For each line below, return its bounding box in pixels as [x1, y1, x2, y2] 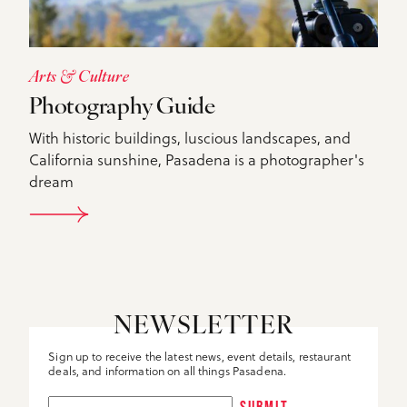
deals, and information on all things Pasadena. [48, 362, 287, 379]
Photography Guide [29, 95, 215, 119]
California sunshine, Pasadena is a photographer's [29, 147, 364, 170]
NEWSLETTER [113, 314, 294, 340]
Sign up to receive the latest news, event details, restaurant [48, 347, 351, 364]
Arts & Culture [29, 68, 130, 86]
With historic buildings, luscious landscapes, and [29, 125, 351, 148]
